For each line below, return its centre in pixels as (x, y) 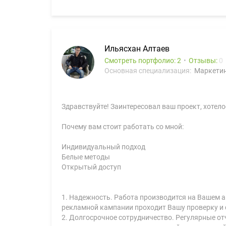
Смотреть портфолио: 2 (143, 61)
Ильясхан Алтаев (137, 49)
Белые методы (86, 157)
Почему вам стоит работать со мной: (123, 127)
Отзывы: (204, 61)
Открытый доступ (91, 167)
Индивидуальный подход (103, 147)
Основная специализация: (149, 71)
